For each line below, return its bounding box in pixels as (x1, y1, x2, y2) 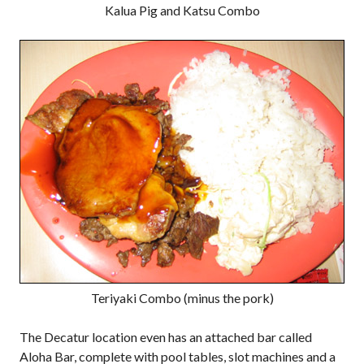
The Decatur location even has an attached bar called (19, 329, 312, 344)
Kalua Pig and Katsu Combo (104, 2, 260, 18)
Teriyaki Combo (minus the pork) (90, 290, 274, 305)
